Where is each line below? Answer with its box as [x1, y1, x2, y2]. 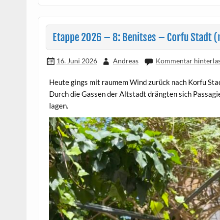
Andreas [112, 56, 138, 65]
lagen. [49, 101, 69, 110]
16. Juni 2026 [56, 56, 97, 65]
